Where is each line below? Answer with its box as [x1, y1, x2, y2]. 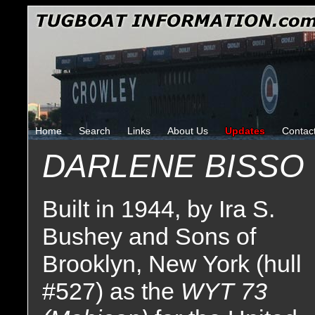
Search [79, 125, 110, 136]
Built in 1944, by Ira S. [42, 195, 275, 222]
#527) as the [42, 278, 181, 304]
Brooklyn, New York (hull [42, 250, 302, 277]
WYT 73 [181, 278, 267, 304]
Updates [225, 125, 265, 136]
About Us [167, 125, 208, 136]
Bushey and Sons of [42, 223, 256, 250]
